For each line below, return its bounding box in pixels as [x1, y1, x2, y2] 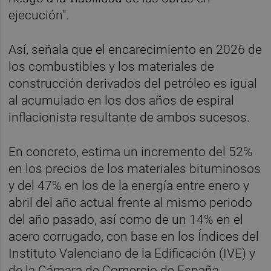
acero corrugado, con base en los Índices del [8, 229, 260, 244]
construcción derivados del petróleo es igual [8, 76, 258, 91]
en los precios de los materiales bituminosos [8, 161, 261, 176]
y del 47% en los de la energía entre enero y [8, 178, 250, 193]
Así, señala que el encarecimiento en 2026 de [8, 42, 263, 57]
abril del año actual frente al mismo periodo [8, 195, 253, 210]
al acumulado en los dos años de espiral [8, 93, 235, 108]
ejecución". [8, 7, 70, 22]
